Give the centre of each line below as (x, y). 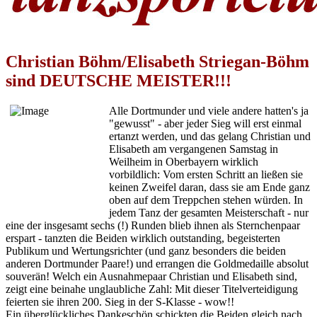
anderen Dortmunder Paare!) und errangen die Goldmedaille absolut (157, 263)
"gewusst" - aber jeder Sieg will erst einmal (205, 123)
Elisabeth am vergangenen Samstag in (194, 149)
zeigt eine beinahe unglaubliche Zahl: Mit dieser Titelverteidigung (152, 289)
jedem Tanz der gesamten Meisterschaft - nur (209, 212)
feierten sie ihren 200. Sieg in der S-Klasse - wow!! (120, 301)
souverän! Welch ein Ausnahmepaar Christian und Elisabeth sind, (151, 276)
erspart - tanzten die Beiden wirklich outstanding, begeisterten (143, 238)
